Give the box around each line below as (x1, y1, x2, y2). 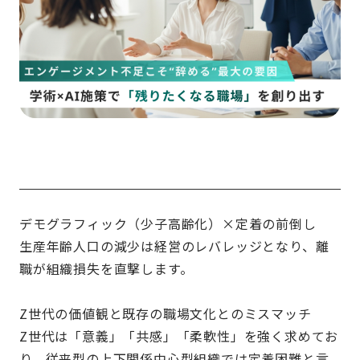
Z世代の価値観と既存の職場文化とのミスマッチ (19, 304, 312, 324)
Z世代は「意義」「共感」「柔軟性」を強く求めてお (19, 326, 339, 346)
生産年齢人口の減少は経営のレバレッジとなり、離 (19, 236, 329, 256)
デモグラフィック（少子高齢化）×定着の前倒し (19, 214, 317, 234)
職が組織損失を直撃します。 (19, 259, 194, 279)
